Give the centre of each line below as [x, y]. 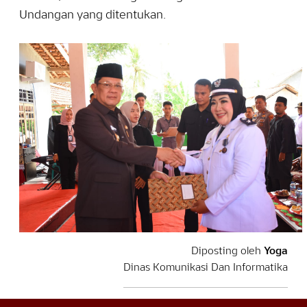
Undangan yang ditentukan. [93, 16]
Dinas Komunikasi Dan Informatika [206, 268]
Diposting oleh [228, 251]
